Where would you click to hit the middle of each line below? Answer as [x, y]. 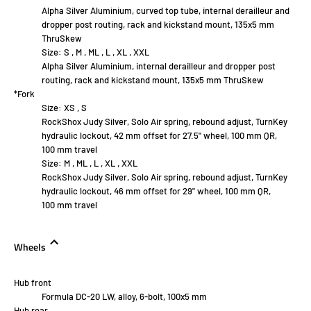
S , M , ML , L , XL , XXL [107, 52]
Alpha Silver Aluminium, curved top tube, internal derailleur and [166, 11]
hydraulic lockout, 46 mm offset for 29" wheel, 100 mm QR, [156, 191]
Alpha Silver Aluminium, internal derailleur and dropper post [159, 66]
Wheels [30, 247]
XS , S [75, 108]
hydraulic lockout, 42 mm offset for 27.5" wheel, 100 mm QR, [159, 136]
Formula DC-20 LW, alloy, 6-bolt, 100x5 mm [124, 297]
